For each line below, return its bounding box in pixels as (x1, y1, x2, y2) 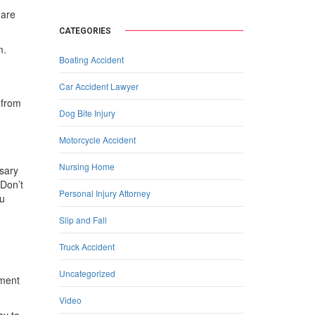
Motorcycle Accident (58, 133, 136, 146)
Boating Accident (58, 53, 124, 65)
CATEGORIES (58, 25, 111, 36)
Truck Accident (58, 240, 115, 252)
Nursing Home (58, 160, 115, 172)
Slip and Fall (58, 213, 107, 226)
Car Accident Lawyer (58, 79, 139, 92)
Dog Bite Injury (58, 106, 115, 119)
